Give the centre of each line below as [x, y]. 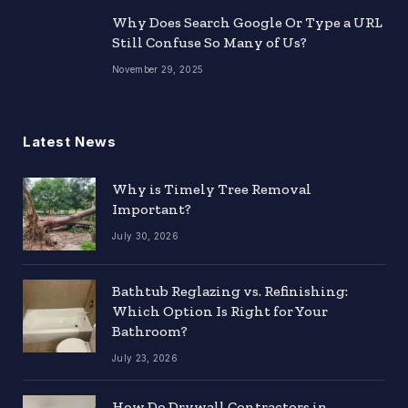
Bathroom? [150, 331]
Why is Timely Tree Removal [212, 189]
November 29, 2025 [158, 70]
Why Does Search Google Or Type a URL [247, 23]
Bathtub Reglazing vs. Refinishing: [230, 291]
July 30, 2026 [145, 236]
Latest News [70, 142]
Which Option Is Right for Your [220, 311]
